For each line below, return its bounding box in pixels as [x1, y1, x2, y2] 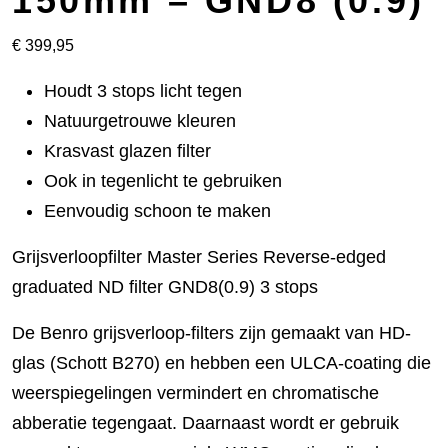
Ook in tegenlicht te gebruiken [44, 170, 282, 191]
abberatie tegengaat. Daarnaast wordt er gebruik [12, 412, 399, 433]
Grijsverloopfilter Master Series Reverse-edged [12, 246, 386, 267]
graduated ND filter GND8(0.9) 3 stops [12, 276, 318, 297]
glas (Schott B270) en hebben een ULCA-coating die [12, 352, 431, 373]
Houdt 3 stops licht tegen [44, 80, 242, 101]
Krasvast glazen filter [44, 140, 211, 161]
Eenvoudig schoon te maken [44, 200, 271, 221]
